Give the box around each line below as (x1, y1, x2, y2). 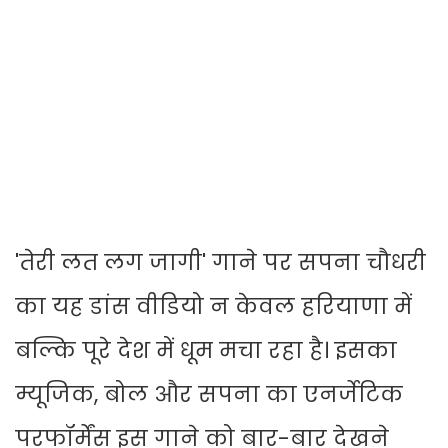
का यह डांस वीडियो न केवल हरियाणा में (15, 291, 412, 323)
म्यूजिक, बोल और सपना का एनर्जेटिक (15, 379, 403, 411)
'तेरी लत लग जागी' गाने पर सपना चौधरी (15, 247, 426, 279)
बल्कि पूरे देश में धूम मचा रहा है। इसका (15, 335, 397, 367)
